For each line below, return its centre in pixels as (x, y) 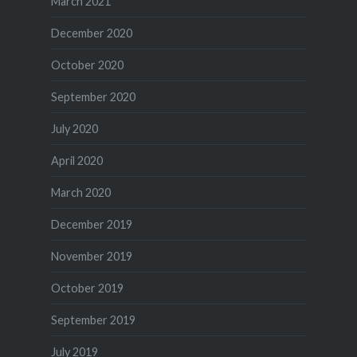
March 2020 (80, 193)
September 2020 (93, 97)
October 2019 (87, 288)
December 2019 (91, 225)
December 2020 (91, 33)
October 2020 (87, 65)
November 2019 (91, 257)
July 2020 (74, 129)
